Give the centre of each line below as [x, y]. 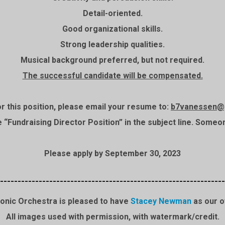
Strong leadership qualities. [113, 44]
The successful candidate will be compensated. [113, 76]
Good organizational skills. [113, 29]
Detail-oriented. [113, 13]
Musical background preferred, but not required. [113, 60]
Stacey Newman [161, 201]
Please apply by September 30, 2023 [113, 153]
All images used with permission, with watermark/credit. [113, 217]
